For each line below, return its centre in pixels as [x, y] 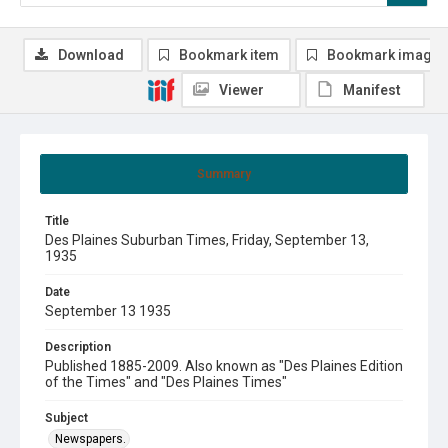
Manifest [372, 89]
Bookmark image [383, 54]
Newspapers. [90, 438]
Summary [224, 173]
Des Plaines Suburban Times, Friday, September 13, [207, 239]
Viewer [241, 89]
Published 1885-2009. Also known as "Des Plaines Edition [224, 365]
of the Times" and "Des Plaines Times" [166, 381]
